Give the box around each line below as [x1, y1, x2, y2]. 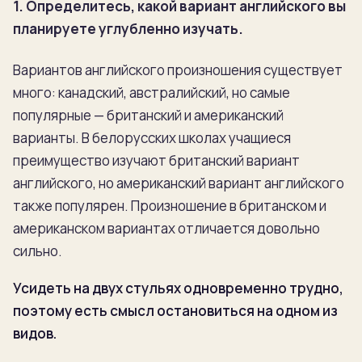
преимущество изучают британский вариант [13, 150, 300, 170]
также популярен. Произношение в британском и [13, 196, 326, 215]
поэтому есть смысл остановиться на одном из [13, 301, 338, 320]
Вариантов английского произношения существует [13, 60, 343, 79]
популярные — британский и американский [13, 105, 284, 124]
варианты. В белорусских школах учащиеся [13, 128, 291, 147]
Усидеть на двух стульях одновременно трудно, [13, 278, 343, 297]
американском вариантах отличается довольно [13, 218, 320, 238]
